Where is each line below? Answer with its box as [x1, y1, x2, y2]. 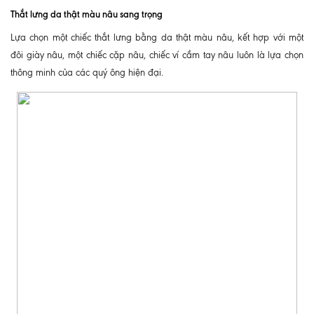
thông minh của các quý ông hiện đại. [11, 67, 163, 78]
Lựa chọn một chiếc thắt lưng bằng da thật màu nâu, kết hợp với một [11, 32, 303, 43]
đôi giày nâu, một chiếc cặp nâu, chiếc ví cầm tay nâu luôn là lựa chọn [11, 49, 303, 60]
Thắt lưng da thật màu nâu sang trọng [11, 8, 163, 20]
